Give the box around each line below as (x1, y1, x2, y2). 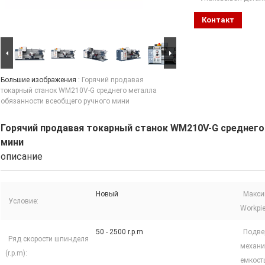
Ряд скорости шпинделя (8, 235, 89, 244)
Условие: (8, 197, 38, 206)
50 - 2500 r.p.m (96, 228, 143, 237)
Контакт (202, 15, 234, 25)
